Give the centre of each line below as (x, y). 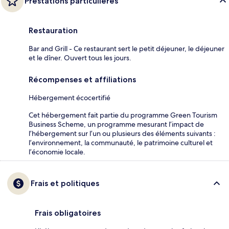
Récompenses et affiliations (82, 80)
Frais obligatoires (68, 213)
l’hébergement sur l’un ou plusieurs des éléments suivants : (122, 134)
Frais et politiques (65, 184)
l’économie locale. (57, 152)
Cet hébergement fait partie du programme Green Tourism (123, 115)
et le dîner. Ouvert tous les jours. (80, 58)
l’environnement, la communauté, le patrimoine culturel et (121, 143)
